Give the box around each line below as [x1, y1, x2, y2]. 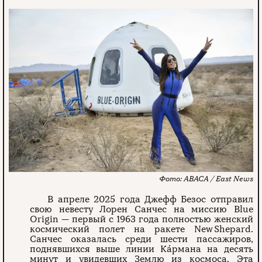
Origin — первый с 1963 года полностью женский [30, 213, 253, 225]
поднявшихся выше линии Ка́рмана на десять [30, 243, 253, 255]
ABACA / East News [183, 174, 253, 184]
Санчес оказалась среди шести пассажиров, [30, 233, 253, 245]
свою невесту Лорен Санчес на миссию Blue [30, 203, 253, 215]
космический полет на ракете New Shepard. [30, 223, 253, 235]
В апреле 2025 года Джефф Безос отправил [47, 193, 253, 205]
